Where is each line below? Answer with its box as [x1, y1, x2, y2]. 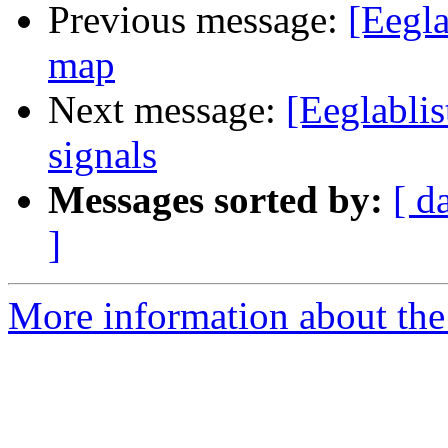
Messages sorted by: [48, 178, 383, 222]
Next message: [48, 88, 286, 132]
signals [48, 133, 157, 177]
